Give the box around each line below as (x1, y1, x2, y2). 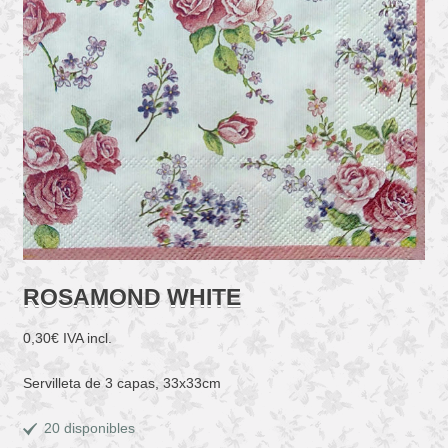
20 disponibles (44, 419, 136, 436)
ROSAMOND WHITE (22, 284, 241, 311)
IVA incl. (62, 330, 112, 347)
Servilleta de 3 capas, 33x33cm (22, 375, 221, 392)
